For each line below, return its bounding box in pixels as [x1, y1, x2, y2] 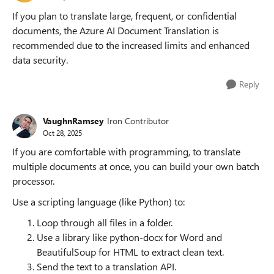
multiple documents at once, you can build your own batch [12, 160, 259, 172]
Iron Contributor [107, 114, 169, 127]
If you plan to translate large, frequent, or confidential [12, 9, 237, 22]
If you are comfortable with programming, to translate [12, 145, 240, 158]
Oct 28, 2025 [43, 127, 82, 138]
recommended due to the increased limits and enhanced [12, 39, 250, 51]
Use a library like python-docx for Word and [37, 231, 222, 243]
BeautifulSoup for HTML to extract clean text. [37, 245, 224, 258]
